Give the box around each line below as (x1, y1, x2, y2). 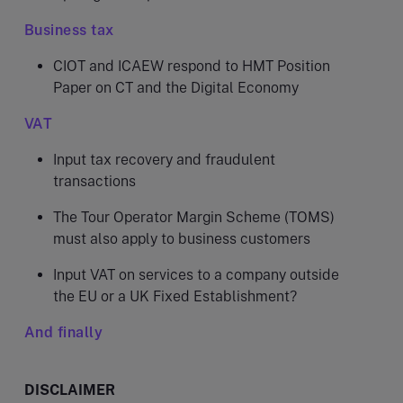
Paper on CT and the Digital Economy (53, 78, 302, 96)
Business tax (24, 21, 119, 39)
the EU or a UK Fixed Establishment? (53, 287, 300, 305)
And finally (24, 323, 107, 341)
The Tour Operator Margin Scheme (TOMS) (53, 208, 335, 226)
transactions (53, 172, 139, 190)
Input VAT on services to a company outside (53, 265, 339, 283)
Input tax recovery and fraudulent (53, 150, 275, 168)
